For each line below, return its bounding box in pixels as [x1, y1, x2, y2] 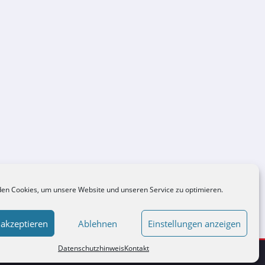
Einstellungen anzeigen [147, 217, 241, 230]
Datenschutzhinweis [57, 243, 124, 253]
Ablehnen [78, 217, 118, 230]
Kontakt [124, 243, 149, 253]
